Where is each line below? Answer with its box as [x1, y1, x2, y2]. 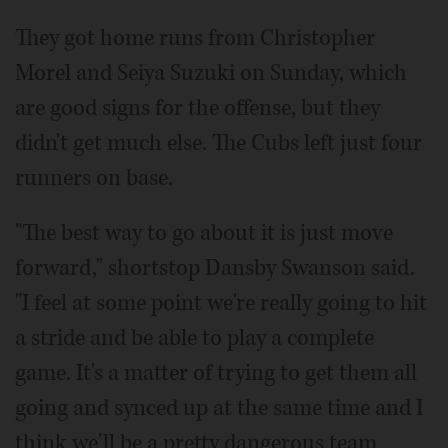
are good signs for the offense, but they [15, 92, 380, 123]
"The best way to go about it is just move [15, 217, 393, 248]
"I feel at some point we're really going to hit [15, 287, 427, 318]
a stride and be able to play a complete [15, 322, 374, 353]
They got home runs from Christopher [15, 22, 375, 53]
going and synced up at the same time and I [15, 392, 423, 423]
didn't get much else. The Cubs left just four [15, 127, 422, 158]
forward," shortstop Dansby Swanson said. [15, 252, 415, 283]
